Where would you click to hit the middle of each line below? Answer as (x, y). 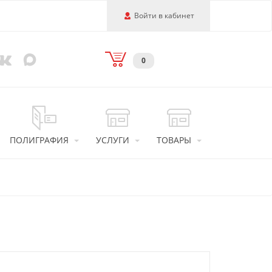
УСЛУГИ (113, 140)
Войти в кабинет (165, 15)
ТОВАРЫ (174, 140)
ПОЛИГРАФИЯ (39, 140)
